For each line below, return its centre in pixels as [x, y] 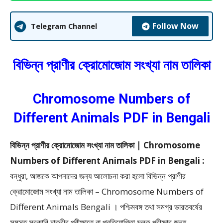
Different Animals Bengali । [64, 207]
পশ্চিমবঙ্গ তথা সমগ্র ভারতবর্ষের [161, 207]
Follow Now [175, 26]
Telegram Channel [64, 26]
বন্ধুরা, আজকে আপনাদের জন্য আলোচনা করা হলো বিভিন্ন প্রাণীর [98, 176]
